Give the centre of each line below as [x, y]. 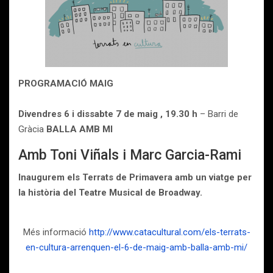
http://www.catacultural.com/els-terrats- [169, 232]
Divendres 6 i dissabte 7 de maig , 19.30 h [108, 114]
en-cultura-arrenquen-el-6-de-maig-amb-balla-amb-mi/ [136, 247]
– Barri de [218, 114]
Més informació [56, 232]
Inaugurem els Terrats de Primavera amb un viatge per [135, 177]
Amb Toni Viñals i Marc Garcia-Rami [130, 155]
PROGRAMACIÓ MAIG [66, 83]
